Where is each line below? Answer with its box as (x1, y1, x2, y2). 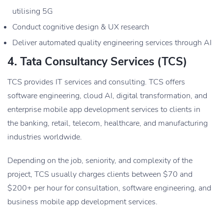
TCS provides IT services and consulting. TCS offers (7, 76, 185, 87)
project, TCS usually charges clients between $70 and (7, 168, 192, 180)
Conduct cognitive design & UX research (12, 21, 149, 32)
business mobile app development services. (7, 196, 158, 207)
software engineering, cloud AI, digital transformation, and (7, 90, 207, 101)
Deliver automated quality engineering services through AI (12, 37, 212, 48)
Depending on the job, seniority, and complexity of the (7, 155, 192, 166)
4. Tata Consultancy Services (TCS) (7, 54, 187, 69)
